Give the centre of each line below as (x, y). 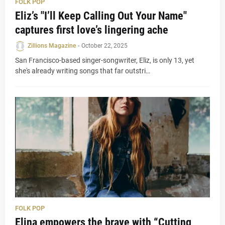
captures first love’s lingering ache (92, 30)
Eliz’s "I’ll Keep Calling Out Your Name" (101, 16)
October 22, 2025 (104, 46)
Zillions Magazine (52, 46)
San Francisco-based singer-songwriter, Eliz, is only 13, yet (105, 60)
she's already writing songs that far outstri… (83, 71)
